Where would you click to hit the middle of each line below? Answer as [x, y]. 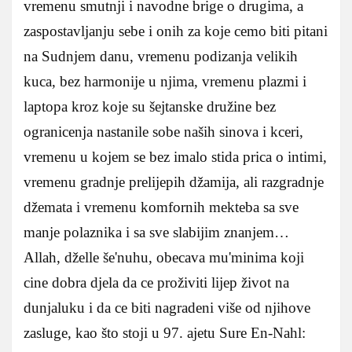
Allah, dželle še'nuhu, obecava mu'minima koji [164, 257]
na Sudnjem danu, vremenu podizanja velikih [161, 56]
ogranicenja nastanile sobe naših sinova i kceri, [163, 131]
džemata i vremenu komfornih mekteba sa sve [161, 207]
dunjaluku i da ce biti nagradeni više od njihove [167, 307]
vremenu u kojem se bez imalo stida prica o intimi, [175, 156]
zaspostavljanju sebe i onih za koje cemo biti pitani [176, 31]
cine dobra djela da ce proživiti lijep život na [156, 282]
